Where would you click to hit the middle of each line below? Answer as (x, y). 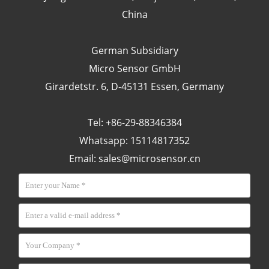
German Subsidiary (134, 51)
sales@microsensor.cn (149, 159)
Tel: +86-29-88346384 (134, 123)
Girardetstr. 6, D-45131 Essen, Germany (134, 87)
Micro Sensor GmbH (134, 69)
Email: (83, 159)
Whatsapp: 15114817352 (134, 141)
